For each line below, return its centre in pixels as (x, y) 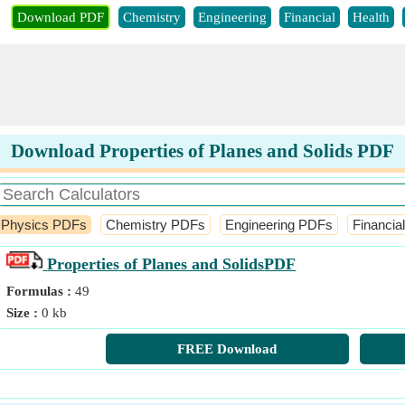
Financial (310, 17)
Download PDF (61, 17)
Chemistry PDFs (156, 225)
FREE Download (227, 349)
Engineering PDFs (279, 225)
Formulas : (41, 291)
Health (371, 17)
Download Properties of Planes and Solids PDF (202, 151)
